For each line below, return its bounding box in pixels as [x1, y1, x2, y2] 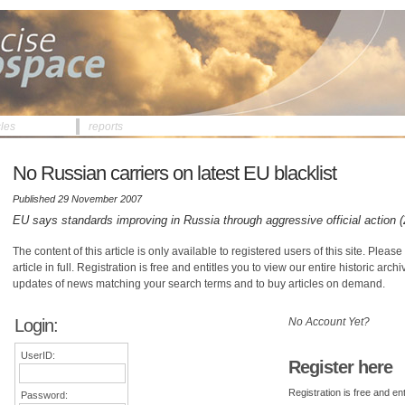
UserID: [21, 350, 55, 361]
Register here [287, 357, 392, 377]
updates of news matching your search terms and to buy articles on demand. [13, 278, 385, 290]
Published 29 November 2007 [13, 193, 142, 204]
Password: [21, 390, 68, 400]
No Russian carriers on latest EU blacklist [13, 162, 336, 184]
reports [89, 120, 123, 133]
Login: [14, 316, 58, 335]
